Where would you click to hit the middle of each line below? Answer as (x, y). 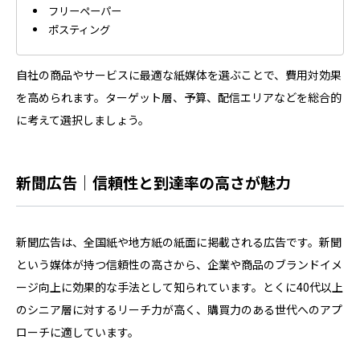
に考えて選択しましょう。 (83, 120)
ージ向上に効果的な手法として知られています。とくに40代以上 (180, 287)
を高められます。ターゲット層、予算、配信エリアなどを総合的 (179, 98)
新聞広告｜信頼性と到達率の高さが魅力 (153, 182)
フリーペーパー (85, 11)
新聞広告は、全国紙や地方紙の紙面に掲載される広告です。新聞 (179, 242)
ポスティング (80, 30)
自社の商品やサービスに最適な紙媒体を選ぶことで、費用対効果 (179, 75)
